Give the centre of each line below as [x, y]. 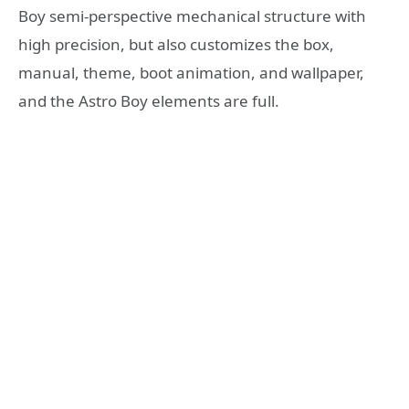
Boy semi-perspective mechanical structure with [192, 16]
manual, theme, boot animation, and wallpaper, [191, 72]
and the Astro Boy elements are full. [149, 100]
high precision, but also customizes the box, [176, 44]
